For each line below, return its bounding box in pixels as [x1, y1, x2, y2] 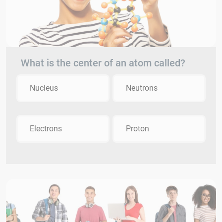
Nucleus [30, 83, 58, 93]
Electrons [30, 123, 62, 133]
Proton [126, 123, 149, 133]
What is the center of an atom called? [21, 56, 185, 69]
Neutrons [126, 83, 158, 93]
